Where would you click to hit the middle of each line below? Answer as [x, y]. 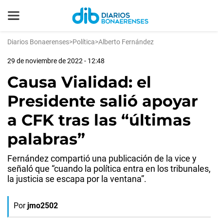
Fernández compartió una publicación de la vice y [102, 158]
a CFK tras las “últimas [99, 120]
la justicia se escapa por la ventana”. [77, 179]
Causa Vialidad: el [79, 82]
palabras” [46, 139]
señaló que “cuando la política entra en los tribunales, [109, 169]
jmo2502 [43, 206]
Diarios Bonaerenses [38, 42]
